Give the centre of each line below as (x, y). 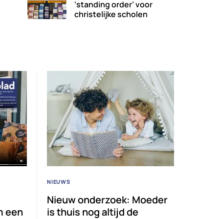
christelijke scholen (111, 14)
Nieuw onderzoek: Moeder (107, 200)
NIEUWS (59, 182)
